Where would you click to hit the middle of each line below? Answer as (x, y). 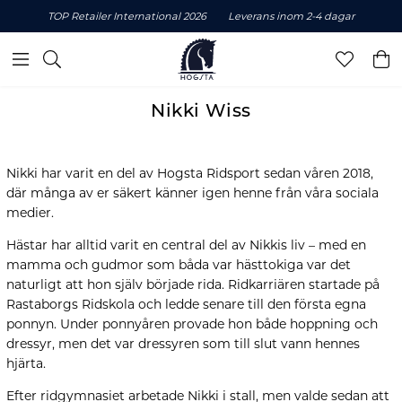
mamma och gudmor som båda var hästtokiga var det (179, 265)
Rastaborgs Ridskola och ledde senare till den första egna (186, 304)
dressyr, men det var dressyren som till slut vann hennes (183, 344)
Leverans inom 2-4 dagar (292, 16)
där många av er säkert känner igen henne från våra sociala (192, 193)
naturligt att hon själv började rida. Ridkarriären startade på (193, 284)
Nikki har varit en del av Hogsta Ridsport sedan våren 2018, (190, 173)
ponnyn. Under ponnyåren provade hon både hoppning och (192, 324)
